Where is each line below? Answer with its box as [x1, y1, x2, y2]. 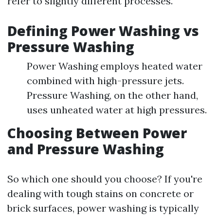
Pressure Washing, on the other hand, [27, 89, 198, 101]
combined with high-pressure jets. [27, 74, 184, 87]
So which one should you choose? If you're [7, 173, 202, 185]
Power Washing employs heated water [27, 60, 202, 72]
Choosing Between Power [7, 124, 187, 142]
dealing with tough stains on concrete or [7, 187, 194, 200]
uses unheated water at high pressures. [27, 104, 207, 116]
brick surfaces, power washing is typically [7, 202, 199, 214]
